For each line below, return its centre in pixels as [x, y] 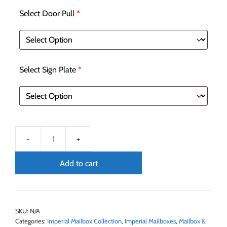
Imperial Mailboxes [150, 221]
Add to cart [79, 164]
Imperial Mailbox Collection [84, 221]
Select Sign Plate [48, 70]
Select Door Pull [47, 14]
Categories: [31, 221]
